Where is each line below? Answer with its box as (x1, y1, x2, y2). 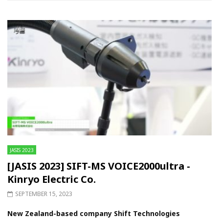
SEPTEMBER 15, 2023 (15, 190, 72, 198)
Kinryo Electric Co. (7, 173, 96, 186)
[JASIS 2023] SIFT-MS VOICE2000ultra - (7, 159, 190, 173)
